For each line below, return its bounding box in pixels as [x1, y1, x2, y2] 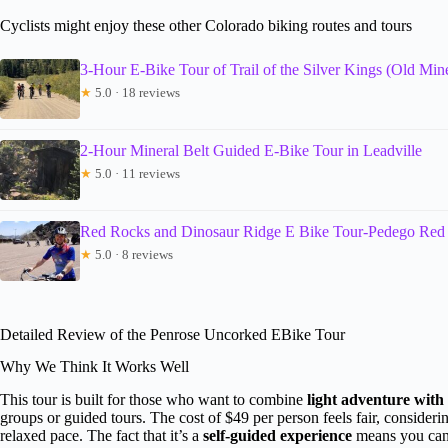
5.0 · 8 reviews [92, 246, 173, 262]
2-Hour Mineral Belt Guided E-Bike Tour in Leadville [80, 141, 422, 159]
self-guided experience [203, 427, 352, 445]
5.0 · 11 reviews [92, 165, 180, 181]
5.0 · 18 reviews [92, 84, 180, 100]
